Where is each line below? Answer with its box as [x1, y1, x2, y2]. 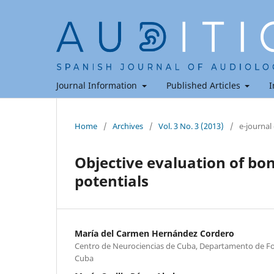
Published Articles [166, 79, 243, 91]
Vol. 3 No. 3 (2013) [158, 120, 224, 131]
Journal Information [56, 79, 139, 91]
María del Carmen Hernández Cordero [75, 227, 234, 239]
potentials [75, 170, 149, 191]
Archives [113, 120, 143, 131]
